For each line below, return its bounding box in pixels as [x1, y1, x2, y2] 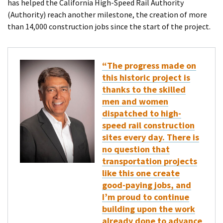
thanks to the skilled [102, 84, 186, 96]
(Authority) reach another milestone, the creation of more [7, 9, 207, 20]
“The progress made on [102, 60, 196, 72]
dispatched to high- [102, 108, 181, 119]
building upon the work [102, 203, 195, 215]
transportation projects [102, 155, 197, 167]
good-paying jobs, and [102, 179, 191, 191]
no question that [102, 143, 170, 155]
